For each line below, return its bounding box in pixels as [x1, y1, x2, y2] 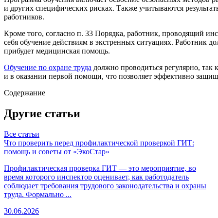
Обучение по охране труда [4, 63, 91, 72]
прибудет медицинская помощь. [4, 46, 110, 55]
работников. [4, 12, 44, 21]
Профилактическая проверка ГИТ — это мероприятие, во [4, 163, 196, 172]
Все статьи [4, 129, 39, 138]
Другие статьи [4, 107, 80, 120]
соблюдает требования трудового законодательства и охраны [4, 181, 206, 190]
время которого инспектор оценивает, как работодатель [4, 172, 189, 181]
